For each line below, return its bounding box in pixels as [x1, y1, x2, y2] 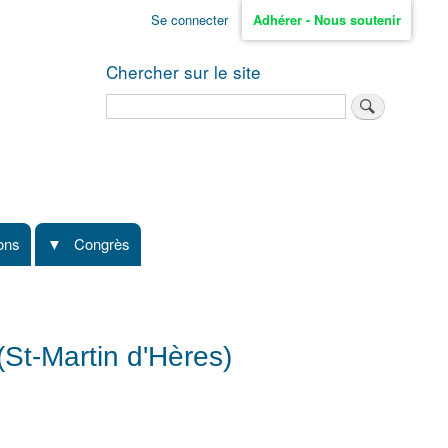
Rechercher [106, 92, 176, 112]
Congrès [74, 233, 130, 255]
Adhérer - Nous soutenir [252, 10, 401, 30]
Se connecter [150, 10, 228, 30]
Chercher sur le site [106, 58, 261, 84]
